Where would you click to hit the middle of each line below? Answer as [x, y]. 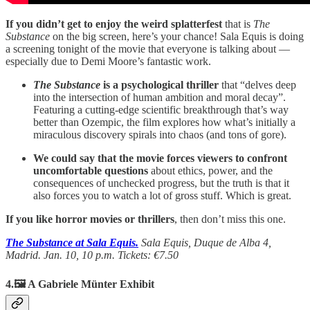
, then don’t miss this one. [230, 219]
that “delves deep [257, 84]
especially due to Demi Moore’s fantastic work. [108, 61]
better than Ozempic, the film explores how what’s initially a [164, 122]
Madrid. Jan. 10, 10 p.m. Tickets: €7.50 [92, 255]
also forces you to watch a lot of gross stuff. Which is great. [162, 195]
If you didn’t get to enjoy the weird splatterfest [114, 24]
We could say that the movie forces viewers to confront [160, 158]
